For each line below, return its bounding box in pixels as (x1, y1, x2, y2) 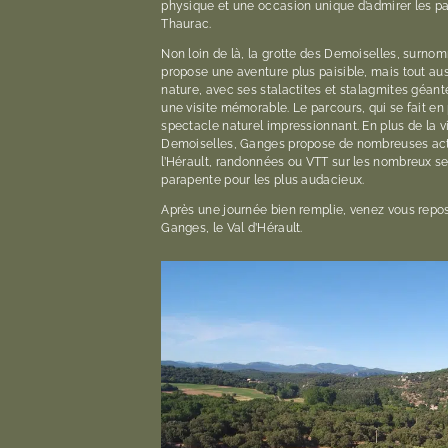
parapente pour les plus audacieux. (161, 173, 365, 187)
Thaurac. (161, 17, 212, 31)
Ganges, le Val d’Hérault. (161, 221, 303, 235)
